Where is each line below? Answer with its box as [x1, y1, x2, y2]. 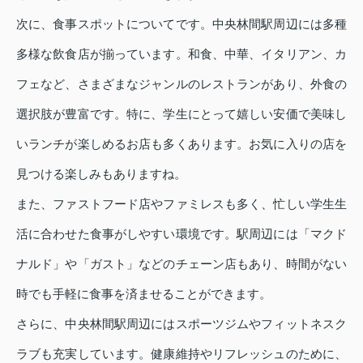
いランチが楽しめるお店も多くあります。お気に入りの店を [16, 137, 347, 152]
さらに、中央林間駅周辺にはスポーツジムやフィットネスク [16, 317, 347, 331]
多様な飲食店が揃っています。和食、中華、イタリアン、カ [16, 47, 347, 62]
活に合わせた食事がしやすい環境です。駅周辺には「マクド [16, 227, 347, 241]
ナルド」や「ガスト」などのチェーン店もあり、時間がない [16, 257, 347, 271]
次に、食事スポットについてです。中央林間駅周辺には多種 [16, 17, 347, 32]
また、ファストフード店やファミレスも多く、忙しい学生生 [16, 197, 347, 211]
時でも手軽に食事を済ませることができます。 [16, 287, 271, 301]
